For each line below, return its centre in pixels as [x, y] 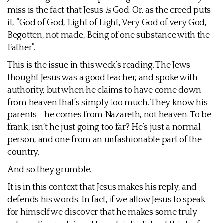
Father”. [21, 48]
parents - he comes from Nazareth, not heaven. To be [109, 115]
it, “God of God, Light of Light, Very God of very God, [107, 23]
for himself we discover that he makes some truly [102, 212]
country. [23, 152]
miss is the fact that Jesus [56, 10]
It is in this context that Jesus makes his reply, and [102, 187]
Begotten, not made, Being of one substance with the [109, 35]
